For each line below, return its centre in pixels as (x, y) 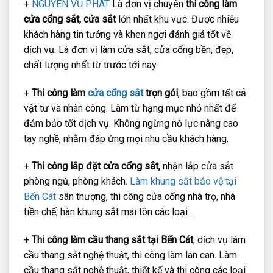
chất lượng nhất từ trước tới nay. (91, 65)
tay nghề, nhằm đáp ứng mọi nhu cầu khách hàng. (126, 138)
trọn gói (162, 93)
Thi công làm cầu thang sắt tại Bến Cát (112, 240)
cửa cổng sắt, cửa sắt (70, 19)
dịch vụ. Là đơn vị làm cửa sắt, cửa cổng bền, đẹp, (129, 49)
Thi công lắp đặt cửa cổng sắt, (96, 166)
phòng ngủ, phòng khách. (77, 182)
